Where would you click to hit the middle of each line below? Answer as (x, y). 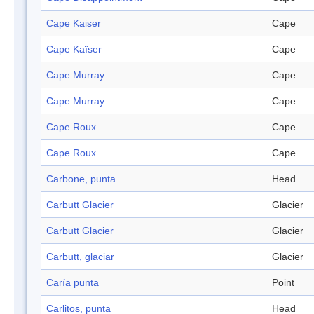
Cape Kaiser (74, 23)
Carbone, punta (81, 179)
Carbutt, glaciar (80, 257)
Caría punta (73, 283)
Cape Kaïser (74, 49)
